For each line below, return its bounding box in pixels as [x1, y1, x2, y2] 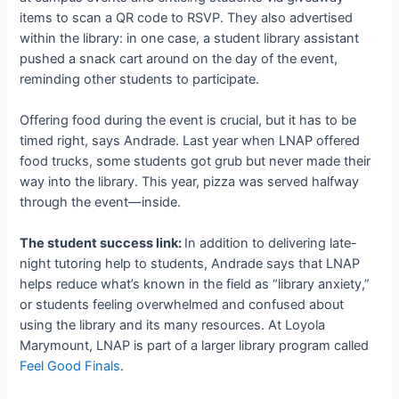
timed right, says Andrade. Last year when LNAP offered [20, 132, 361, 149]
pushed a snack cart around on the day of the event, [20, 50, 338, 67]
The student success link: [20, 235, 185, 252]
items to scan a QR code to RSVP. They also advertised [20, 9, 354, 26]
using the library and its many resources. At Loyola [20, 317, 326, 334]
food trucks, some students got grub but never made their [20, 152, 371, 169]
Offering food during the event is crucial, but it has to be [20, 111, 357, 128]
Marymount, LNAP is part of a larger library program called [20, 338, 370, 354]
